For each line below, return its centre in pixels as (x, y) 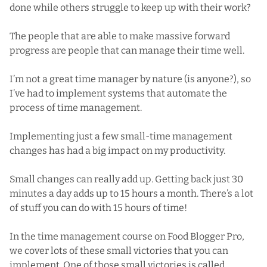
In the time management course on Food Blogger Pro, (127, 236)
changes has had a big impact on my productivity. (117, 150)
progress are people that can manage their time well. (127, 50)
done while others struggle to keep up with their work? (130, 7)
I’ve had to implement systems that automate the (118, 93)
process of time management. (76, 107)
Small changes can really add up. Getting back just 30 (126, 179)
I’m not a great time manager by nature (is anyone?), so (130, 79)
